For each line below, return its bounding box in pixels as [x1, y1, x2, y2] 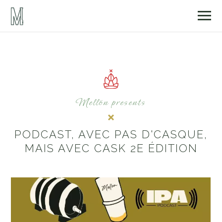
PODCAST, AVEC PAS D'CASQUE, [14, 128, 208, 141]
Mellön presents [76, 95, 146, 110]
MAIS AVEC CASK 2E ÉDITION [24, 142, 198, 155]
